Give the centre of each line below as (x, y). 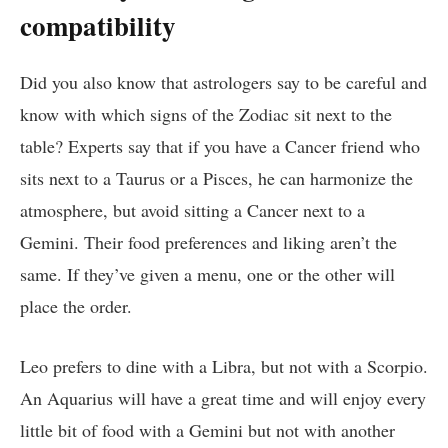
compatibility (98, 25)
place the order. (79, 305)
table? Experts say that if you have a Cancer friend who (220, 145)
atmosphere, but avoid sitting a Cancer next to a (192, 209)
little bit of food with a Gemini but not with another (207, 429)
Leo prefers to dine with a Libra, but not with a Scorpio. (224, 365)
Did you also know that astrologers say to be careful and (223, 81)
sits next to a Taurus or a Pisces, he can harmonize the (216, 177)
